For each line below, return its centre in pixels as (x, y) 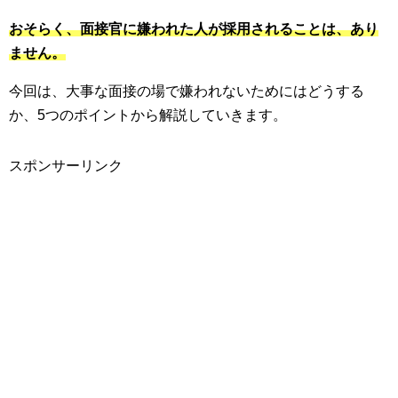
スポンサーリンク (66, 166)
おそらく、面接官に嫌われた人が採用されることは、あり (194, 29)
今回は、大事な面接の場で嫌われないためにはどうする (187, 92)
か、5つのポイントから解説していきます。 (148, 115)
